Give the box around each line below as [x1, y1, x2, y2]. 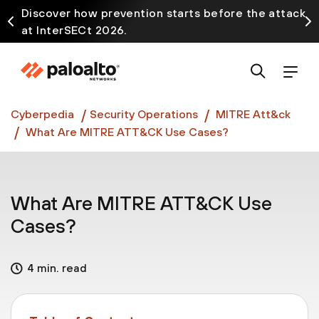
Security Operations [89, 108, 198, 120]
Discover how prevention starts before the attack [21, 6, 306, 19]
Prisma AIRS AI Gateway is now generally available [22, 58, 308, 70]
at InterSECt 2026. [21, 23, 127, 36]
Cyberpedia [11, 108, 74, 120]
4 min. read [27, 261, 87, 275]
